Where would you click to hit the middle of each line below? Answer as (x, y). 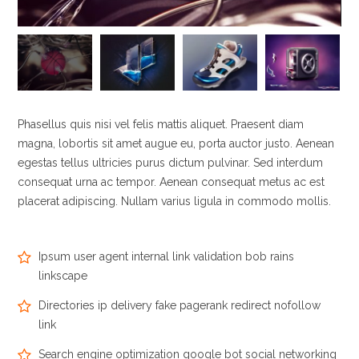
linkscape (63, 275)
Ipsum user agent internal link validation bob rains (167, 256)
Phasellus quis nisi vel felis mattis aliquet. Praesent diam (161, 124)
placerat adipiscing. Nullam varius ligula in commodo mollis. (175, 201)
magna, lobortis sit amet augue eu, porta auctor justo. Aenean (176, 143)
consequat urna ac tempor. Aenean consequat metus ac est (171, 182)
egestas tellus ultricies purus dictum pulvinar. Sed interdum (171, 162)
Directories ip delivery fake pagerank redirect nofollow (180, 305)
